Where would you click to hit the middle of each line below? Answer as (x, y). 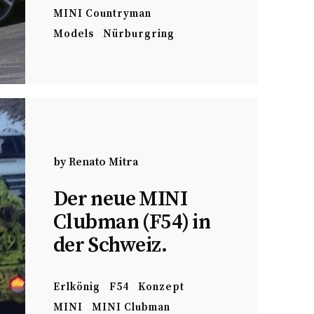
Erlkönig (77, 287)
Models (74, 34)
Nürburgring (139, 34)
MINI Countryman (102, 14)
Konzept (161, 287)
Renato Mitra (104, 162)
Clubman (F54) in (132, 222)
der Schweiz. (110, 245)
